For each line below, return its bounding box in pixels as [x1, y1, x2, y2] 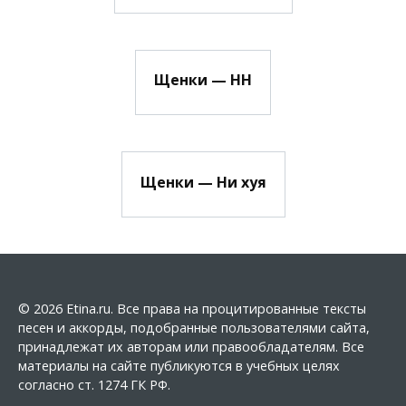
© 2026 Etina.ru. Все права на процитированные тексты [18, 299, 366, 317]
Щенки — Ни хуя [140, 171, 266, 192]
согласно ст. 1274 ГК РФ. [18, 375, 170, 393]
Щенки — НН [154, 70, 252, 91]
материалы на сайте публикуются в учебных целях [18, 356, 340, 374]
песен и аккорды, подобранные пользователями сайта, [18, 318, 370, 336]
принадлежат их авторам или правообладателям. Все [18, 337, 364, 355]
